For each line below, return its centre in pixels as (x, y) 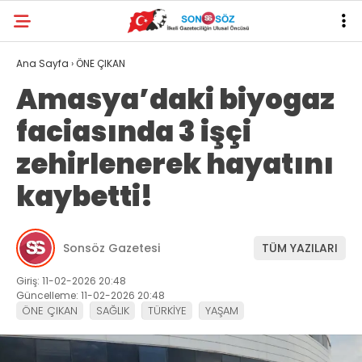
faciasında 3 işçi (134, 132)
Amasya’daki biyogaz (175, 99)
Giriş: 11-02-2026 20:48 (71, 281)
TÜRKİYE (167, 311)
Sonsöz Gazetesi (112, 248)
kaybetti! (84, 196)
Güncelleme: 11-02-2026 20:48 (90, 295)
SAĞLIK (113, 311)
